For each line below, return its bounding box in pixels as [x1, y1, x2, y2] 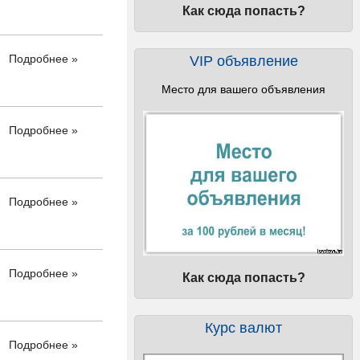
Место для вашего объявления [162, 83, 325, 96]
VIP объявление [189, 53, 298, 69]
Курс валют [205, 320, 282, 336]
